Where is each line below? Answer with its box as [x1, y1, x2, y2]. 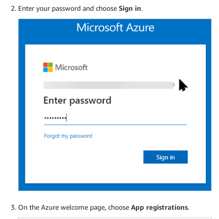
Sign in [119, 3, 141, 12]
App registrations [131, 203, 188, 212]
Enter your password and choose [18, 3, 119, 12]
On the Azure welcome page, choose [18, 203, 131, 212]
